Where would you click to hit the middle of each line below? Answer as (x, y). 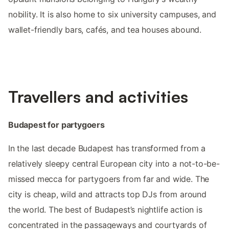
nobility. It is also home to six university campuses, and (112, 15)
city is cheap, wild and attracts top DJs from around (107, 194)
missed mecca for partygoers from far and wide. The (109, 179)
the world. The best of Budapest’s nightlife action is (105, 210)
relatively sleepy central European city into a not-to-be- (114, 164)
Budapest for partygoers (56, 125)
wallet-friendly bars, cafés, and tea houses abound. (105, 30)
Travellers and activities (98, 97)
